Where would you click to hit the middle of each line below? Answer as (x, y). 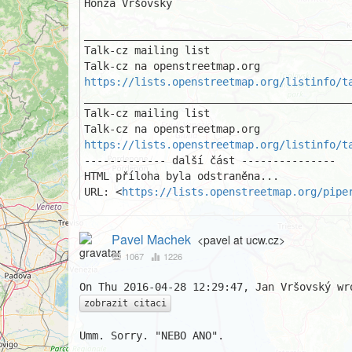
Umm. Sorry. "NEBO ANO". (152, 335)
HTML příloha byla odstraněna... (181, 176)
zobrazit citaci (125, 303)
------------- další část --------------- (210, 160)
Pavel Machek (151, 239)
